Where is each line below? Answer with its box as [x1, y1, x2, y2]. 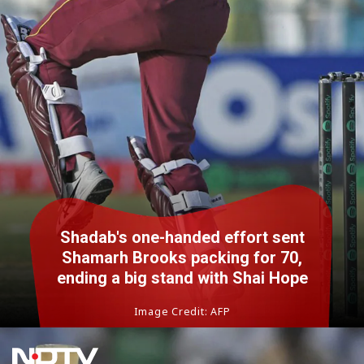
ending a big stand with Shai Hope [56, 268, 308, 288]
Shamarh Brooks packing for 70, [62, 248, 302, 267]
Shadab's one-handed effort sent [59, 227, 305, 247]
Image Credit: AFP [133, 305, 231, 319]
